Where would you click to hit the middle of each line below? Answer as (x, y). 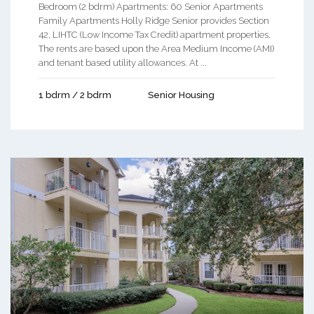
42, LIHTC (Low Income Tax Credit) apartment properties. (155, 35)
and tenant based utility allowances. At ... (123, 63)
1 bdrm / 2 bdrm (75, 95)
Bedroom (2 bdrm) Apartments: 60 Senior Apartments (151, 7)
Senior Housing (181, 95)
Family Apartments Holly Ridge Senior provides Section (154, 21)
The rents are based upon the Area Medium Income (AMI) (156, 49)
